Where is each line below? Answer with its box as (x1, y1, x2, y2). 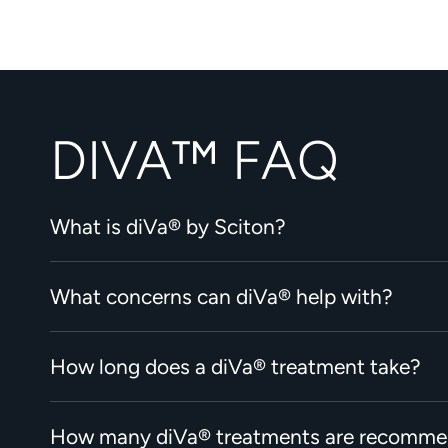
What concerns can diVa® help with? (50, 284, 393, 310)
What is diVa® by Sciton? (50, 214, 286, 240)
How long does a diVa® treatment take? (50, 354, 421, 380)
